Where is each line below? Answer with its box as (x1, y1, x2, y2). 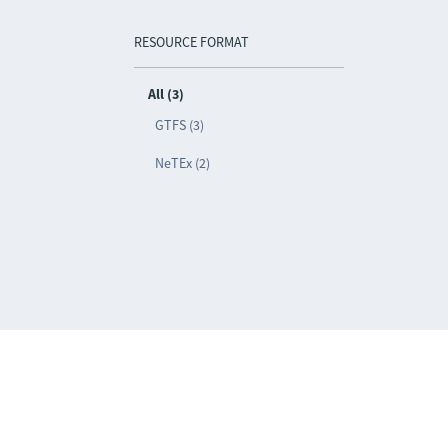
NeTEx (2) (155, 154, 211, 172)
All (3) (148, 85, 185, 103)
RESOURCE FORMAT (134, 33, 250, 51)
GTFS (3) (155, 116, 205, 134)
